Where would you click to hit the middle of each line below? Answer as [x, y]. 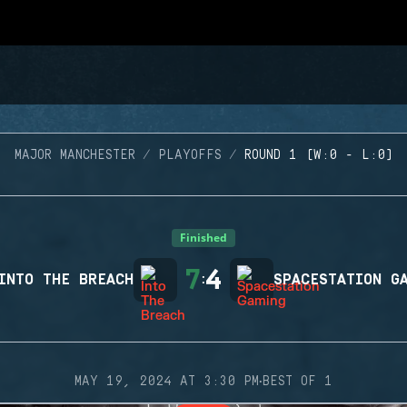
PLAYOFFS [189, 155]
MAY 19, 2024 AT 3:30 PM [167, 382]
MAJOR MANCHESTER [74, 155]
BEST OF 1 [298, 382]
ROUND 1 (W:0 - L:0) [318, 155]
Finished [203, 238]
